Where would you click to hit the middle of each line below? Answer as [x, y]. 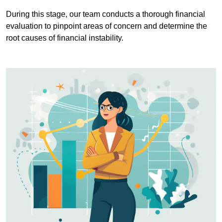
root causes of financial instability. [65, 38]
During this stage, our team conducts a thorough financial [106, 14]
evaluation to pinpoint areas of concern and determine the [107, 26]
